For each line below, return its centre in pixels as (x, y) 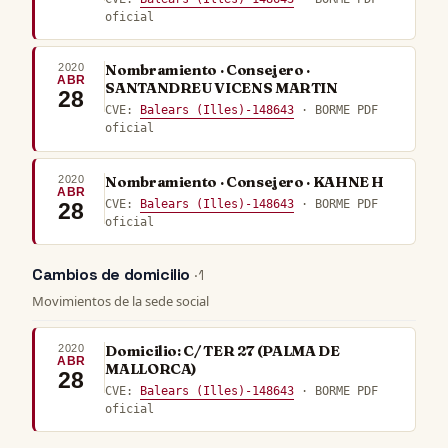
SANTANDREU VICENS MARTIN (221, 88)
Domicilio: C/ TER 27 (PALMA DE (222, 350)
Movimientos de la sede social (120, 300)
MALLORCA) (151, 368)
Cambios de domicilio (113, 275)
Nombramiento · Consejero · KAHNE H (245, 181)
